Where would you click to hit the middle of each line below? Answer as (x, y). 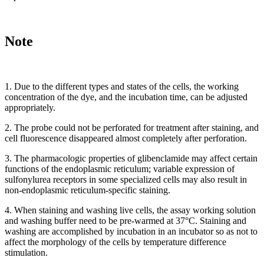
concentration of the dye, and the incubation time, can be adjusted (126, 97)
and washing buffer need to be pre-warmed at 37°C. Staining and (126, 220)
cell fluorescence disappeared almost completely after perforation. (126, 138)
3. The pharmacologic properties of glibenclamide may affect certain (131, 158)
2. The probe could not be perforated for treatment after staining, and (132, 127)
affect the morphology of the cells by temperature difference (115, 242)
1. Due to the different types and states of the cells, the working (122, 86)
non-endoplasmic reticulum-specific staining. (88, 190)
